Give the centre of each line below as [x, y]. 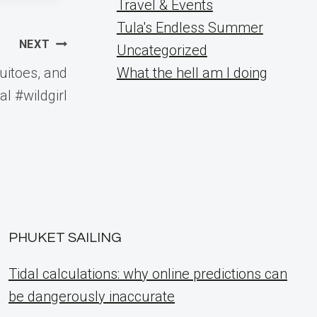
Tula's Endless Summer [190, 28]
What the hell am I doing [192, 73]
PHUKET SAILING [65, 238]
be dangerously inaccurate [92, 296]
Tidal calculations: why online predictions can [148, 274]
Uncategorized [162, 50]
